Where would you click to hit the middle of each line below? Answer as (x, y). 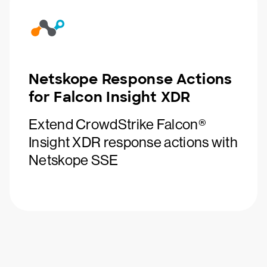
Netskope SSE (74, 160)
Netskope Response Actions (131, 79)
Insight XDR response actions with (133, 142)
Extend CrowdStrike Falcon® (117, 124)
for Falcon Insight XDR (110, 97)
